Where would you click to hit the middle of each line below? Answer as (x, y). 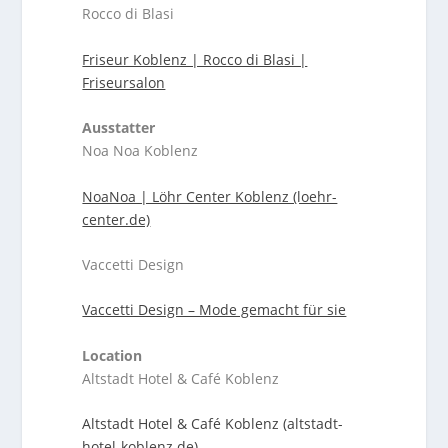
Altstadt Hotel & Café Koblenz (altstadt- (213, 424)
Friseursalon (124, 82)
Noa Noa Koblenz (140, 151)
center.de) (116, 219)
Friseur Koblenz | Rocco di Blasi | (195, 59)
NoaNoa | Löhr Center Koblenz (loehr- (210, 196)
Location (114, 355)
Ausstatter (119, 128)
